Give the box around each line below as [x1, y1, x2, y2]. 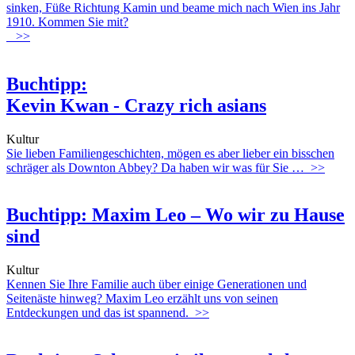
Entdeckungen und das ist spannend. [6, 306, 189, 320]
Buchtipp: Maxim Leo [6, 204, 191, 226]
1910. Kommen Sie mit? [6, 14, 128, 29]
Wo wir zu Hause [205, 204, 345, 226]
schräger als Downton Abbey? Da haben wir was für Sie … [6, 160, 304, 174]
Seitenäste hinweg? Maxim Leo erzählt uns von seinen [6, 292, 278, 306]
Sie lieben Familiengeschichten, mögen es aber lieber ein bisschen [6, 146, 334, 160]
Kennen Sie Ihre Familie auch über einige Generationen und [6, 277, 307, 292]
